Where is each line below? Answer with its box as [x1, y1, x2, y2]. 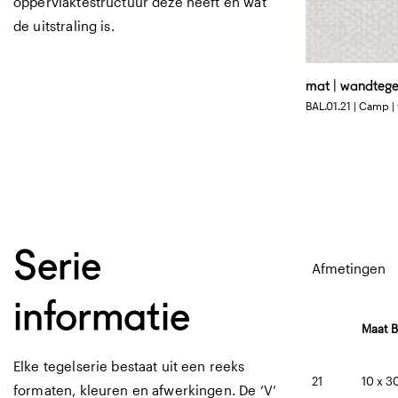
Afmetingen [312, 260, 386, 276]
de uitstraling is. [13, 18, 115, 34]
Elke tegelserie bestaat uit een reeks [13, 358, 245, 374]
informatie [13, 291, 190, 339]
